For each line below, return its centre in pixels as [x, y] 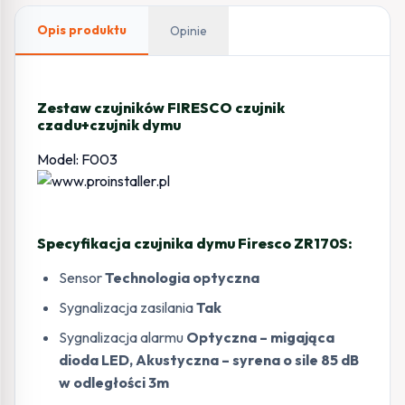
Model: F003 [77, 160]
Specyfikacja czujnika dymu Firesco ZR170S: [195, 244]
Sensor [82, 278]
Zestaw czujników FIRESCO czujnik [161, 108]
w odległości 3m [114, 383]
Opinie [188, 31]
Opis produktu [82, 30]
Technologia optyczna [182, 278]
